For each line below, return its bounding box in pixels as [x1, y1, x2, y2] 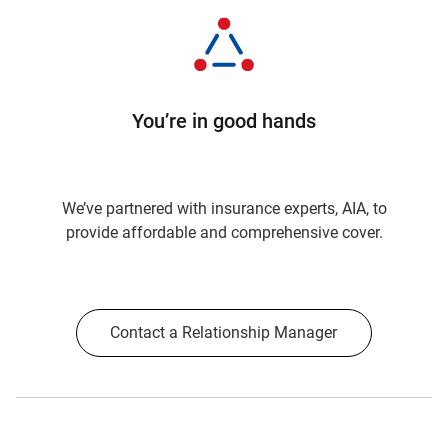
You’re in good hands [132, 109, 316, 133]
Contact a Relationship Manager [110, 323, 338, 342]
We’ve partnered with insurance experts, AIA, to [61, 199, 387, 218]
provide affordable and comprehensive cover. [65, 223, 383, 242]
